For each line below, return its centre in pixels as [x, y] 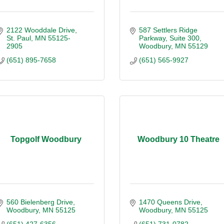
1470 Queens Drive [169, 202]
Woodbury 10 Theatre [178, 139]
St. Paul [18, 38]
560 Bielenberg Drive [39, 202]
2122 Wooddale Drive [40, 30]
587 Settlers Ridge [168, 30]
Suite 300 [184, 38]
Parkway [152, 38]
